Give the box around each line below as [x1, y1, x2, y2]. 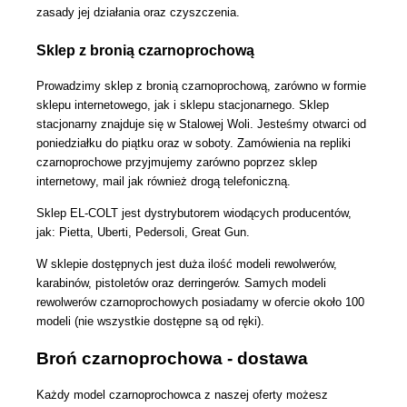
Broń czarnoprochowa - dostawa [36, 349, 308, 369]
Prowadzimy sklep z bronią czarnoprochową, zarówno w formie [36, 78, 366, 93]
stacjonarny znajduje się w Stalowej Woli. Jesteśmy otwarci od [36, 116, 366, 131]
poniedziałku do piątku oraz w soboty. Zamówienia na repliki [36, 135, 351, 150]
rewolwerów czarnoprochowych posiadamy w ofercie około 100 [36, 294, 364, 309]
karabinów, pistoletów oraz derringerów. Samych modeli [36, 275, 326, 290]
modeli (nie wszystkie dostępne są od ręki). [36, 313, 264, 328]
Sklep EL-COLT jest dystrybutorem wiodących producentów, [36, 205, 352, 220]
